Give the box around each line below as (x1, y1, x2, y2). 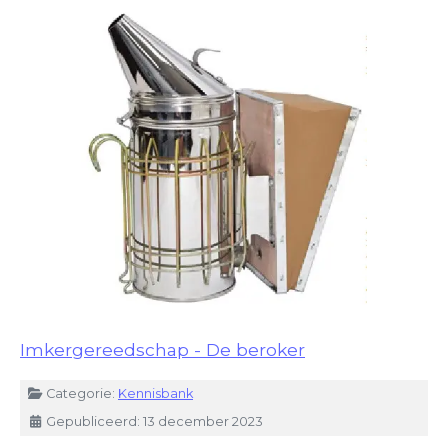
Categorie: (43, 385, 118, 401)
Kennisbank (118, 385, 193, 401)
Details (19, 384, 67, 400)
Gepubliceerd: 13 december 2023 (46, 413, 263, 429)
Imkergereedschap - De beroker (20, 339, 305, 361)
